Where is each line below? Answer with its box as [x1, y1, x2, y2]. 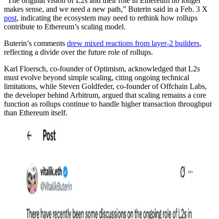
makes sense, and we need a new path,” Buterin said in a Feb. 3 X [4, 4, 208, 13]
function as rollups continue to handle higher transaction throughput [4, 99, 212, 108]
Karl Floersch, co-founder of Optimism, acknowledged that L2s [4, 64, 200, 73]
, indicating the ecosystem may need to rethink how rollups [17, 13, 197, 22]
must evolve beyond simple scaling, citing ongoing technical [4, 73, 189, 82]
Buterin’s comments [4, 39, 67, 47]
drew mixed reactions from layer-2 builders [67, 39, 199, 47]
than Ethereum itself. [4, 108, 67, 117]
